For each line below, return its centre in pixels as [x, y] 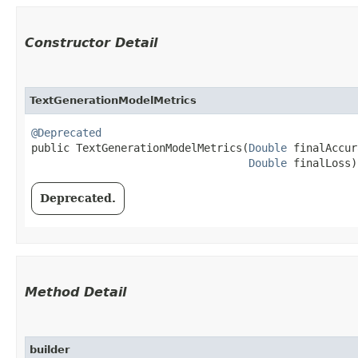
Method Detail [76, 292]
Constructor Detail [91, 42]
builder [50, 349]
